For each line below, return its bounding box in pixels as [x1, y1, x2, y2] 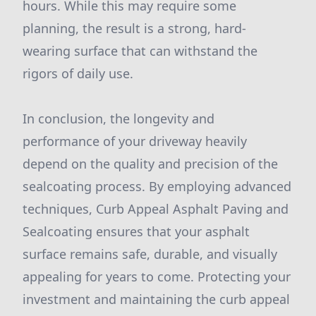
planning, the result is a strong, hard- [23, 20, 246, 37]
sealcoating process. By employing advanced [23, 178, 291, 195]
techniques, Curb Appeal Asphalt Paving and [23, 200, 288, 217]
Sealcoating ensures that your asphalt [23, 223, 250, 240]
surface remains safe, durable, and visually [23, 245, 277, 262]
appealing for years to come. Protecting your [23, 268, 291, 285]
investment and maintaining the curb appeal [23, 291, 290, 308]
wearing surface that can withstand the [23, 42, 257, 59]
